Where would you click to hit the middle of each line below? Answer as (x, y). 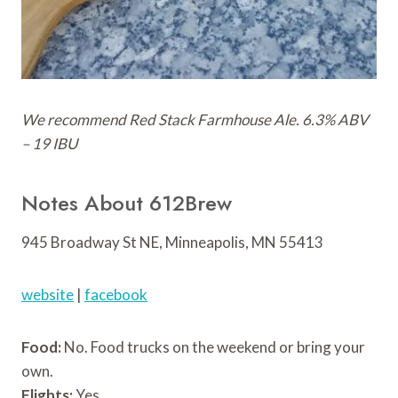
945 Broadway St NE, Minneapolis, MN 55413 (172, 242)
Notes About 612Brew (127, 203)
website (48, 294)
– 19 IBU (49, 143)
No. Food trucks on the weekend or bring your (213, 346)
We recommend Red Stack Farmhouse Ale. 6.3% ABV (195, 119)
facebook (116, 294)
